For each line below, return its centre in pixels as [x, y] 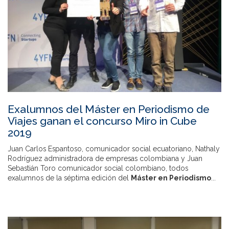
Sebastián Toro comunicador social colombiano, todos [98, 168]
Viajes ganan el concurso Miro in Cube [102, 121]
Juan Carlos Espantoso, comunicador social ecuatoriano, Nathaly [114, 148]
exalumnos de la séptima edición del [69, 178]
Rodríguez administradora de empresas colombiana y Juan [105, 158]
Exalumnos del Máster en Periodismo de [109, 109]
